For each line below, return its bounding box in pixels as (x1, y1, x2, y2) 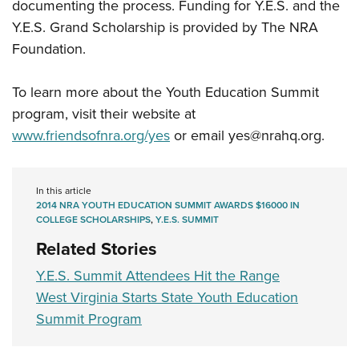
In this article (36, 184, 91, 198)
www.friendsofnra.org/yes (12, 125, 170, 146)
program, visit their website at (12, 103, 196, 124)
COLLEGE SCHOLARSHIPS (36, 212, 151, 227)
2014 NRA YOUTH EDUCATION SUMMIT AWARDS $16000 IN (36, 198, 300, 212)
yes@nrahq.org (228, 125, 321, 146)
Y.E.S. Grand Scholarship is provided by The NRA (12, 17, 318, 38)
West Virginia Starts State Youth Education (36, 287, 298, 308)
